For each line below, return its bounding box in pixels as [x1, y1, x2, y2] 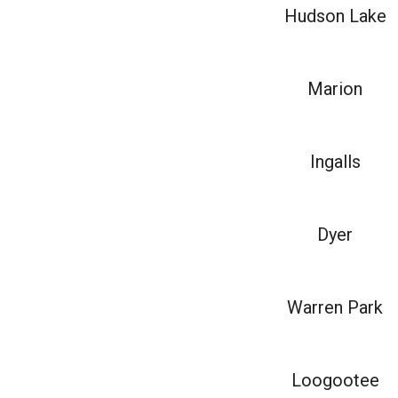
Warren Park [287, 297, 384, 318]
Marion [307, 78, 363, 99]
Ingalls [309, 151, 361, 172]
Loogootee [291, 370, 379, 391]
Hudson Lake [283, 5, 386, 27]
